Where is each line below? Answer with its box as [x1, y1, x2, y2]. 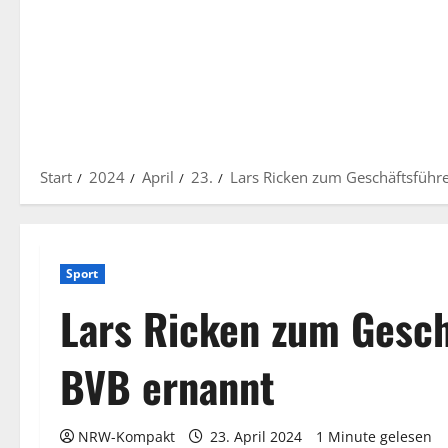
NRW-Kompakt [78, 427, 175, 446]
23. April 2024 [206, 427, 306, 446]
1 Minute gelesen [316, 427, 432, 446]
